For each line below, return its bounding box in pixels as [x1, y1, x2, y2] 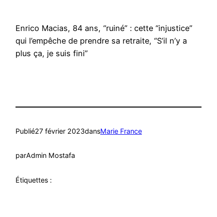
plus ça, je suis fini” [15, 48, 88, 59]
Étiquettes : [15, 175, 52, 184]
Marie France [100, 126, 142, 135]
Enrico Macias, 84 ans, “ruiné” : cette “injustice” [15, 23, 192, 33]
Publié [15, 126, 35, 135]
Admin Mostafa [26, 151, 75, 160]
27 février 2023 [35, 126, 85, 135]
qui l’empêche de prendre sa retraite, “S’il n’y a [15, 36, 187, 46]
